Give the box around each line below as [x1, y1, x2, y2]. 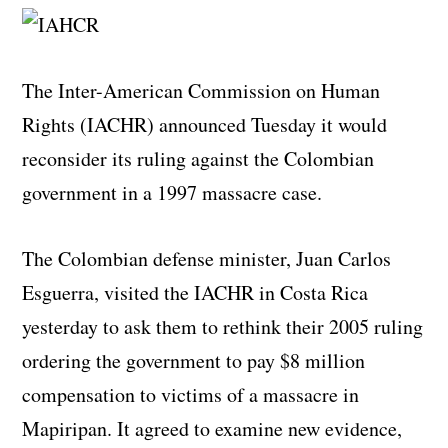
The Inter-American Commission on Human [22, 76, 381, 104]
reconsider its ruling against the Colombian [22, 144, 375, 172]
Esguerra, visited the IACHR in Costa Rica [22, 278, 369, 306]
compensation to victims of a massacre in [22, 380, 360, 408]
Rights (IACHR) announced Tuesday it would [22, 110, 388, 138]
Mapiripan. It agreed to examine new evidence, [22, 414, 403, 442]
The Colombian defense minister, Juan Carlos [22, 244, 392, 272]
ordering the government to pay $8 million [22, 346, 366, 374]
